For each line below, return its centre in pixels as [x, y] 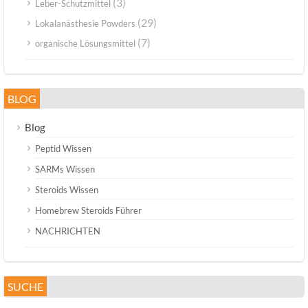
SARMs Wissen [65, 169]
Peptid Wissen [63, 149]
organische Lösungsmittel [85, 44]
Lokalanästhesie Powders [85, 24]
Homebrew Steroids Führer [88, 211]
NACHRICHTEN [68, 231]
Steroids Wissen [67, 190]
